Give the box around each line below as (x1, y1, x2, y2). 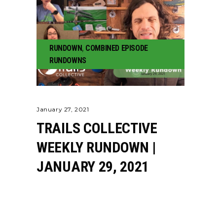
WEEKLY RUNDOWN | (37, 139, 156, 156)
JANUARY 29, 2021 (37, 158, 149, 175)
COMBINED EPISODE (85, 43, 148, 53)
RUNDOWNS (49, 56, 86, 65)
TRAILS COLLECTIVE (37, 119, 157, 137)
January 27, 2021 (37, 106, 89, 113)
